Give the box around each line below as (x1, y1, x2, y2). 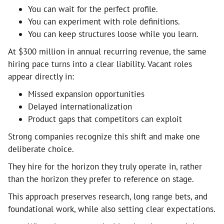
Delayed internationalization (28, 100, 132, 112)
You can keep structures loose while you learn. (28, 28, 198, 39)
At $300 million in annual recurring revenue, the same (8, 45, 206, 57)
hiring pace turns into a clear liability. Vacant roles (8, 58, 192, 69)
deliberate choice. (8, 143, 74, 154)
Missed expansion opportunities (28, 88, 144, 99)
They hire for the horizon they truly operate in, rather (8, 160, 202, 172)
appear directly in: (8, 70, 74, 82)
